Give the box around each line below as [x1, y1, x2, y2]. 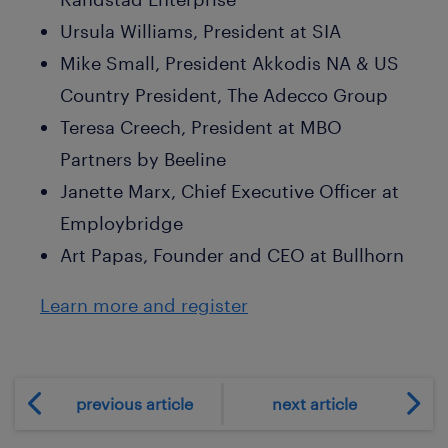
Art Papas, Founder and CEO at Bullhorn [60, 243, 404, 266]
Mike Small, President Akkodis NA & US [60, 51, 399, 74]
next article [271, 394, 357, 414]
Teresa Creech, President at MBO [60, 115, 342, 138]
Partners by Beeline [60, 147, 226, 170]
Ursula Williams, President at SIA [60, 19, 341, 42]
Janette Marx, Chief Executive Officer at [60, 179, 399, 202]
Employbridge [60, 211, 183, 234]
